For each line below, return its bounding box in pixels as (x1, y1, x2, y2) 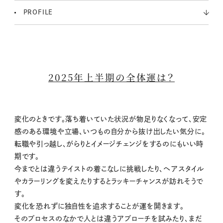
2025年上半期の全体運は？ (48, 70, 175, 84)
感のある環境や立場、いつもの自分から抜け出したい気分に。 (14, 127, 206, 135)
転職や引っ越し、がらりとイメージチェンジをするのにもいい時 (14, 140, 204, 147)
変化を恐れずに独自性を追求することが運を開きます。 (14, 202, 184, 210)
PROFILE (23, 8, 53, 16)
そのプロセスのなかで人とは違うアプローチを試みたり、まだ (14, 215, 202, 222)
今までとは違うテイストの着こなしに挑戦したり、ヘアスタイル (14, 165, 205, 172)
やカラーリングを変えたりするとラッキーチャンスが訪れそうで (14, 177, 204, 185)
